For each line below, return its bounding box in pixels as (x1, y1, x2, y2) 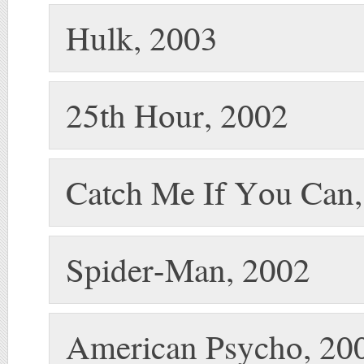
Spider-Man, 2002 (66, 247, 310, 292)
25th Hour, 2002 (66, 93, 288, 137)
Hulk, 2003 (66, 15, 218, 60)
